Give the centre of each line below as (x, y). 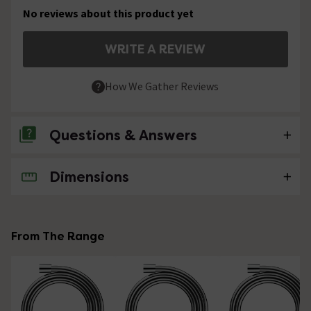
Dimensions (89, 177)
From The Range (58, 237)
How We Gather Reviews (162, 86)
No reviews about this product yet (108, 13)
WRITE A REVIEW (155, 49)
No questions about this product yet (114, 177)
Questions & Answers (123, 136)
